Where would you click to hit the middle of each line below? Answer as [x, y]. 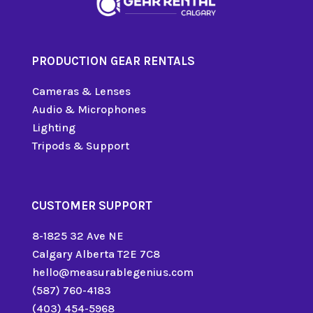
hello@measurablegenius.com [112, 272]
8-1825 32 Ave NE [78, 235]
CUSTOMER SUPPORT [92, 205]
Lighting [53, 127]
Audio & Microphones [89, 109]
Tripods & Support [80, 145]
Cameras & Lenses [81, 91]
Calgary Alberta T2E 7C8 [96, 254]
